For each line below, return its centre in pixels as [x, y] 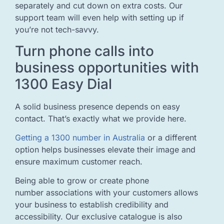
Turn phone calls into [84, 51]
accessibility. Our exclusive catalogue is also [99, 217]
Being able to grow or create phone [82, 181]
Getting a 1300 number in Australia [80, 138]
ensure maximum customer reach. [79, 162]
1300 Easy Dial [63, 84]
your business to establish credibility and [92, 205]
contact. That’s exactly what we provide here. [101, 118]
